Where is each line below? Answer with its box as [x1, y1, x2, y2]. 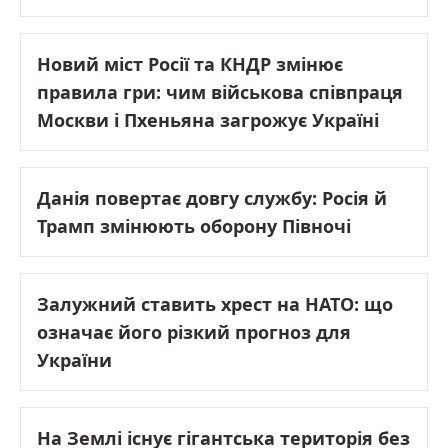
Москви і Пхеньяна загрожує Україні [37, 107, 379, 132]
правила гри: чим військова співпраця [37, 79, 403, 104]
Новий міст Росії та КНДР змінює [37, 51, 343, 76]
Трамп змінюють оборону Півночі [37, 213, 351, 238]
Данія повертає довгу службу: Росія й [37, 185, 387, 210]
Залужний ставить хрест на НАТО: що [37, 291, 393, 316]
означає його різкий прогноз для [37, 319, 351, 344]
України [37, 347, 112, 372]
